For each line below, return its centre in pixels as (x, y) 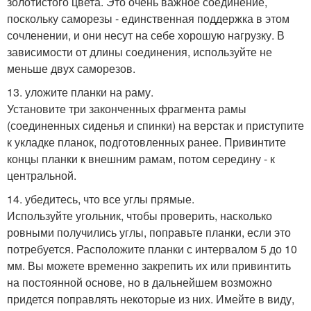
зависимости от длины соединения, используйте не (140, 52)
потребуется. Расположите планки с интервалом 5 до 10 (152, 249)
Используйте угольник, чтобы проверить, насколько (140, 216)
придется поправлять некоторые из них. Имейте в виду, (151, 299)
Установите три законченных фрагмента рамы (127, 109)
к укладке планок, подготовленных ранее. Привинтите (146, 142)
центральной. (42, 176)
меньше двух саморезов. (71, 69)
